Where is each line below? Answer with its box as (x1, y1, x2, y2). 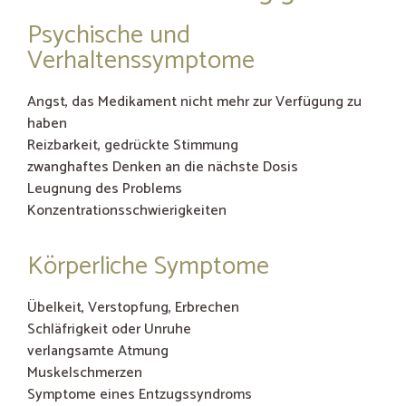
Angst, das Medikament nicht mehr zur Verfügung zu (27, 90, 362, 115)
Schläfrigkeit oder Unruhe (27, 316, 191, 342)
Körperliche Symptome (27, 245, 269, 287)
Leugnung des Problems (27, 177, 182, 202)
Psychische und (27, 14, 190, 57)
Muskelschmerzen (27, 360, 142, 385)
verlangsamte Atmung (27, 338, 169, 363)
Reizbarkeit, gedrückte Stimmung (27, 133, 238, 159)
